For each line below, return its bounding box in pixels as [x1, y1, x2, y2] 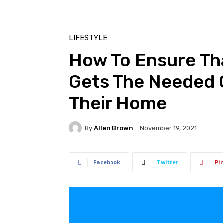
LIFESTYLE [69, 33, 107, 43]
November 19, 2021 [140, 124, 197, 132]
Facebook [93, 158, 120, 166]
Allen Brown [94, 124, 133, 132]
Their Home [69, 92, 167, 114]
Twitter [157, 158, 178, 166]
